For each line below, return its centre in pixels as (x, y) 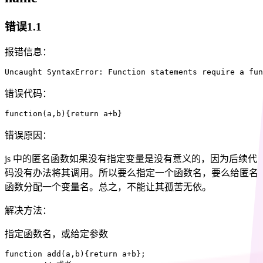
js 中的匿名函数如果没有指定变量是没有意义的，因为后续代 (131, 159)
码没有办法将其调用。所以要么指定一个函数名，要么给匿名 (131, 173)
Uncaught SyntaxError (52, 72)
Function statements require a (176, 72)
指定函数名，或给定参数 (56, 234)
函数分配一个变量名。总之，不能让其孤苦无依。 (108, 187)
